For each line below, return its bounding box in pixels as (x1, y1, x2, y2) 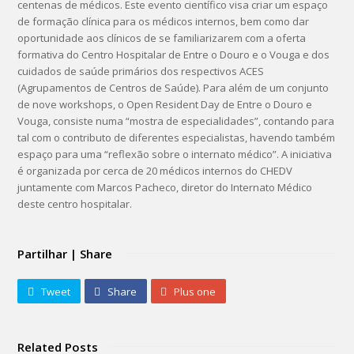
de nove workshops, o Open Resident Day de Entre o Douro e (17, 97, 313, 111)
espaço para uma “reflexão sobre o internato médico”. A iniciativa (17, 147, 333, 161)
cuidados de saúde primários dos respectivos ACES (17, 64, 265, 78)
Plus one (174, 284, 217, 299)
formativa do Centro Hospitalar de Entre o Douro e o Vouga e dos (17, 47, 330, 62)
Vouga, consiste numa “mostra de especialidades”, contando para (17, 114, 335, 128)
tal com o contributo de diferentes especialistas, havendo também (17, 130, 336, 145)
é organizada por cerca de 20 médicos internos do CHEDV (17, 164, 293, 178)
